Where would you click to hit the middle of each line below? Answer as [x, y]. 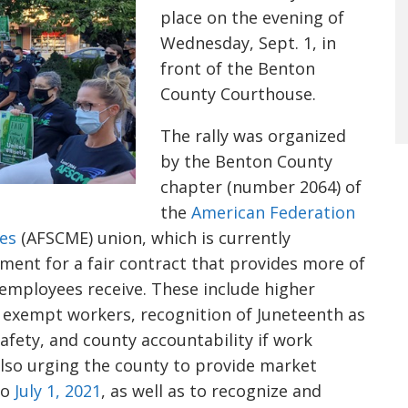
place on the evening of [252, 17]
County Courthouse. [240, 94]
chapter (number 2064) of [261, 187]
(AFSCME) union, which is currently [153, 238]
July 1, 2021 [58, 391]
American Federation [273, 212]
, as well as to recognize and [211, 391]
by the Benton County [246, 161]
